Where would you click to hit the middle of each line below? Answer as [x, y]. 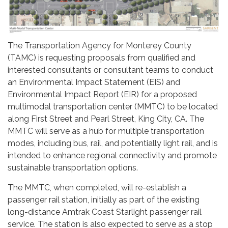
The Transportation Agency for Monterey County [99, 46]
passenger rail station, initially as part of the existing [104, 200]
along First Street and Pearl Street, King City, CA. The [106, 119]
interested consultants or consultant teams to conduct [110, 70]
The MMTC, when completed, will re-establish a [97, 188]
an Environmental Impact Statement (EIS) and [94, 82]
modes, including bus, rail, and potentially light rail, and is [113, 144]
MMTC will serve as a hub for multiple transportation [106, 131]
